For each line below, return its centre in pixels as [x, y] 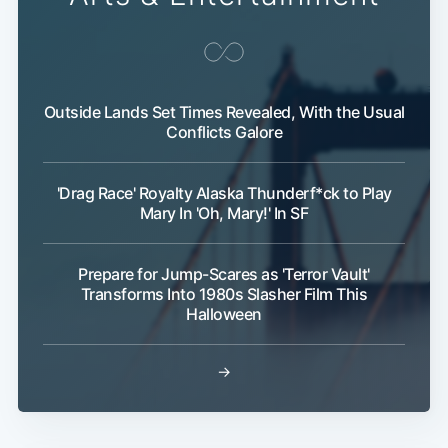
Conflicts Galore [224, 132]
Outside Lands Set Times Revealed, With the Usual [224, 112]
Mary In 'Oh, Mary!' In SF [224, 213]
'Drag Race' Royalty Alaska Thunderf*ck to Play [224, 193]
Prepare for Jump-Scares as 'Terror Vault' [224, 274]
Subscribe [367, 196]
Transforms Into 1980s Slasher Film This [224, 294]
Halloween [224, 314]
